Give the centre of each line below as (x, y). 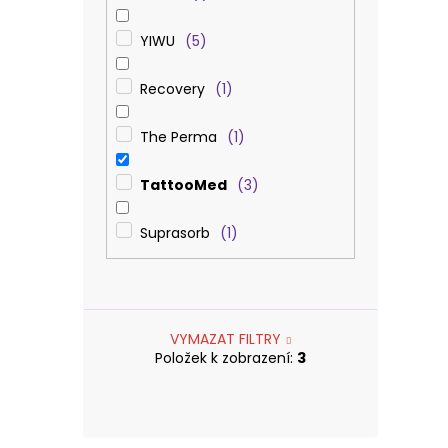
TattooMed (183, 184)
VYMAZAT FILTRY (226, 339)
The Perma (178, 136)
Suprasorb (174, 232)
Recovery (172, 88)
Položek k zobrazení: (226, 358)
